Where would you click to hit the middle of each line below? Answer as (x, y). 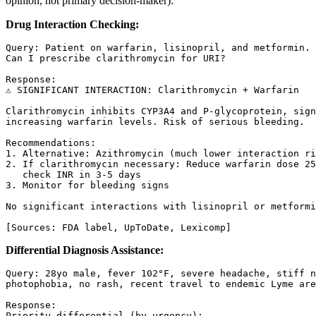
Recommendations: (51, 143)
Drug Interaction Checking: (72, 25)
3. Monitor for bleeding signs (87, 186)
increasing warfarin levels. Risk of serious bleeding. (155, 122)
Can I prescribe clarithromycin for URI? (116, 59)
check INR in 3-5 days (73, 175)
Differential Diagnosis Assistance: (85, 250)
